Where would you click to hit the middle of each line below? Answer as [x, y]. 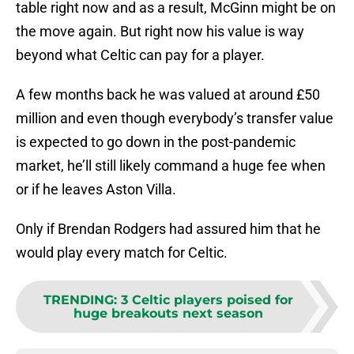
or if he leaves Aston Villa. [96, 190]
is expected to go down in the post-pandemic [156, 142]
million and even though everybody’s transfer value [175, 119]
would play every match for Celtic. [122, 253]
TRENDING [79, 300]
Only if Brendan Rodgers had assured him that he [168, 229]
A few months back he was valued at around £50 [168, 95]
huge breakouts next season [168, 314]
